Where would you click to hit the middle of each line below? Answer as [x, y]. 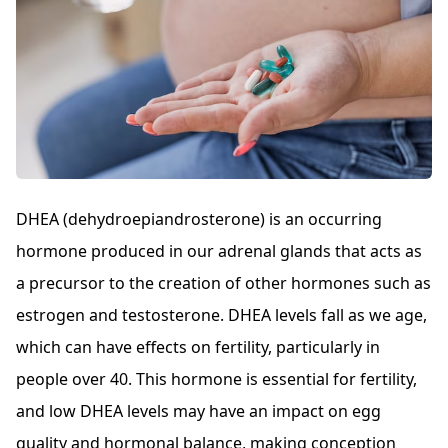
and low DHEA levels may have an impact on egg [198, 411]
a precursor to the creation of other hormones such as [223, 283]
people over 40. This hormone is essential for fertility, [216, 379]
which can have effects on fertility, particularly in [198, 347]
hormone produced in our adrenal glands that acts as [219, 251]
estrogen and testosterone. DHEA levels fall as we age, [221, 315]
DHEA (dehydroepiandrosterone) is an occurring [199, 219]
